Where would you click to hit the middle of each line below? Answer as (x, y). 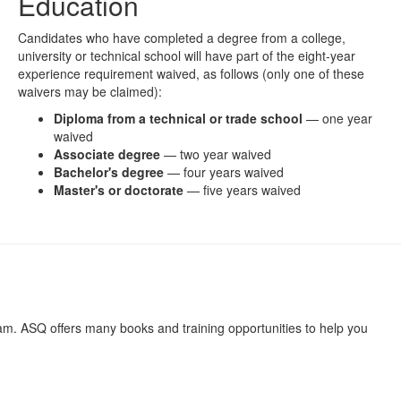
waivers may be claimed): (90, 91)
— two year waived (216, 154)
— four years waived (224, 171)
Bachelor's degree (109, 171)
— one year (337, 118)
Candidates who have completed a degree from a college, (182, 37)
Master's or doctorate (119, 189)
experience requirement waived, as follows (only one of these (191, 73)
